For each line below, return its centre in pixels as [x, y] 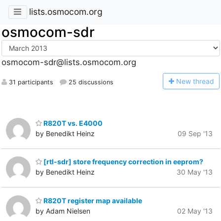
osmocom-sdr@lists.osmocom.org [69, 62]
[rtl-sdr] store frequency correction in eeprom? [123, 162]
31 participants [30, 82]
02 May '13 [195, 211]
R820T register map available [92, 200]
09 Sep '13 [195, 133]
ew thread [198, 81]
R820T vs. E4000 [72, 123]
